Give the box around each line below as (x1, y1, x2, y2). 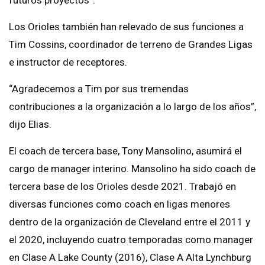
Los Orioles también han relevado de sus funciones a (9, 21, 244, 33)
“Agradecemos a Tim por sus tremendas (9, 83, 189, 95)
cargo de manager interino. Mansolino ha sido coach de (9, 163, 256, 175)
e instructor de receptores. (9, 56, 127, 69)
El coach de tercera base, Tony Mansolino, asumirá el (9, 145, 242, 157)
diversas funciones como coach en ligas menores (9, 198, 230, 211)
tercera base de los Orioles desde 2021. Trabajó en (9, 180, 236, 193)
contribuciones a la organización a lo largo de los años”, (9, 101, 256, 113)
